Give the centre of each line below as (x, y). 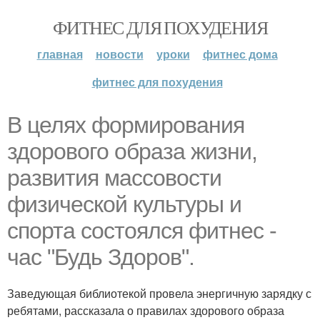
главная (60, 54)
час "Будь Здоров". (101, 257)
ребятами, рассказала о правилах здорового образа (146, 310)
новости (119, 54)
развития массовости (114, 178)
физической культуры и (124, 204)
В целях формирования (126, 125)
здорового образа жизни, (132, 151)
